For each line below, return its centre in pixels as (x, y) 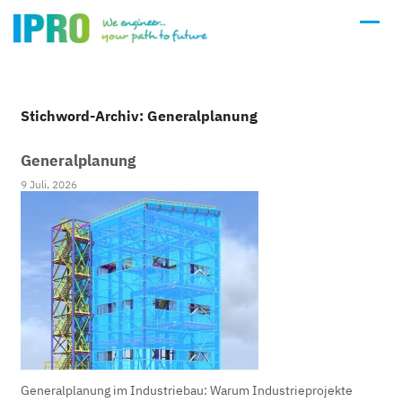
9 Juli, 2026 (49, 184)
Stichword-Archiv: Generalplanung (140, 116)
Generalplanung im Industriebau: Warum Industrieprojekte (187, 390)
